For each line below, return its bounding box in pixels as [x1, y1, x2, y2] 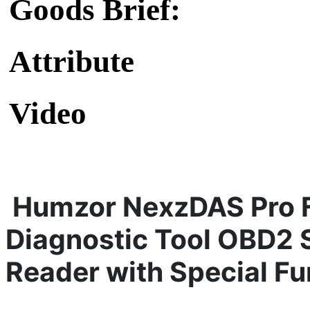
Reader [6, 255, 106, 288]
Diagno [6, 222, 99, 255]
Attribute [9, 44, 134, 80]
